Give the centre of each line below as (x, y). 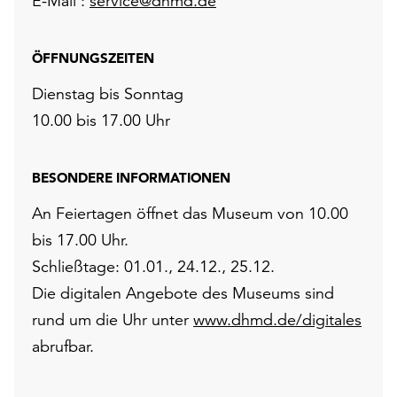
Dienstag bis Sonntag (108, 93)
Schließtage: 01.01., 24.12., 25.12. (153, 266)
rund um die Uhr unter (113, 319)
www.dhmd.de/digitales (277, 319)
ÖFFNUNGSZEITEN (93, 58)
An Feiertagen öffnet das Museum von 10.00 (190, 213)
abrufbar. (63, 346)
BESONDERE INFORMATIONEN (131, 178)
